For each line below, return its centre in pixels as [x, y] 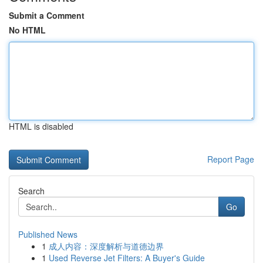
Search [31, 191]
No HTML [27, 30]
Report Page [231, 159]
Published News [48, 234]
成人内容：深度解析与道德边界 [106, 246]
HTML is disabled [41, 126]
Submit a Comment [47, 15]
